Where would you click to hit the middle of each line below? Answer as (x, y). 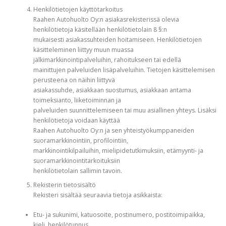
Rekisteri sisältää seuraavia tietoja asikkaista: (98, 195)
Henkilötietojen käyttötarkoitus (78, 10)
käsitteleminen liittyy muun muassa (83, 50)
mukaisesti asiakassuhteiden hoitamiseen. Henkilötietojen (117, 40)
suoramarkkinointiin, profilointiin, (80, 141)
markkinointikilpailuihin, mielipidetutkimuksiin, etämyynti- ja (118, 151)
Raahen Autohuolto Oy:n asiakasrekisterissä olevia (106, 20)
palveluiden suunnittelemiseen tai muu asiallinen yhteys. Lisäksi (125, 110)
